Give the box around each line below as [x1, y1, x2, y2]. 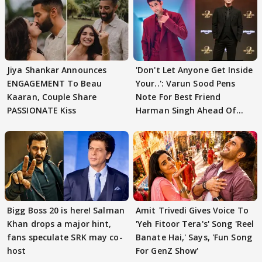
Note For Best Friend [136, 91, 220, 103]
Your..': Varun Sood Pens [136, 78, 236, 89]
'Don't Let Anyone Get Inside [136, 64, 253, 76]
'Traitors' [136, 118, 174, 130]
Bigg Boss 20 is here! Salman [7, 204, 125, 216]
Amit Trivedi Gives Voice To [136, 204, 249, 216]
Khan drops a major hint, [7, 218, 112, 229]
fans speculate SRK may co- [7, 231, 123, 243]
